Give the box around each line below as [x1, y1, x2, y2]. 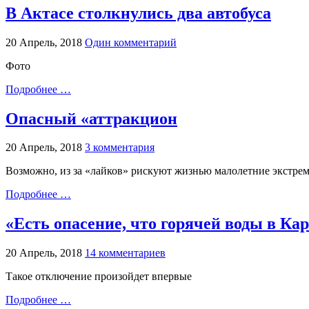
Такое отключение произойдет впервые [6, 270, 192, 283]
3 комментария [85, 141, 154, 154]
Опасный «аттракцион [6, 109, 177, 128]
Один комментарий [85, 36, 177, 48]
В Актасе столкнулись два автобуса [6, 3, 271, 22]
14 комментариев [85, 247, 166, 259]
